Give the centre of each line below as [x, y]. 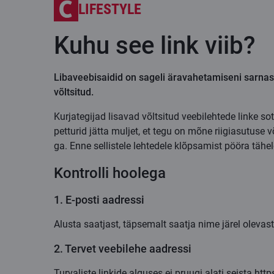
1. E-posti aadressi [99, 200]
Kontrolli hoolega [110, 173]
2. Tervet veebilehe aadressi [123, 249]
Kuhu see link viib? [154, 46]
